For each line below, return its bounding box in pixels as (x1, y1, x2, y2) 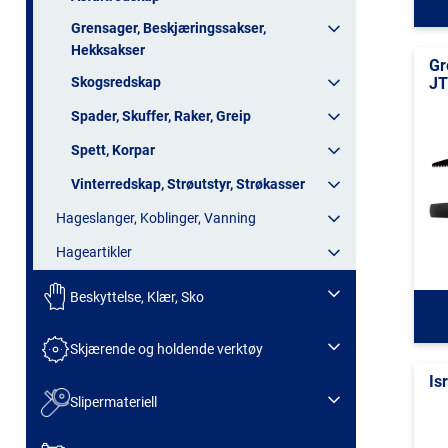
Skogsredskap (71, 74, 161, 91)
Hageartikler (56, 244, 132, 261)
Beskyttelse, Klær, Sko (69, 288, 204, 305)
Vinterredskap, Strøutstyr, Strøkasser (71, 176, 305, 193)
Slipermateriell (69, 394, 157, 411)
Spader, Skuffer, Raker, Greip (71, 108, 251, 125)
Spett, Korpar (71, 142, 155, 159)
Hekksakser (71, 42, 145, 59)
